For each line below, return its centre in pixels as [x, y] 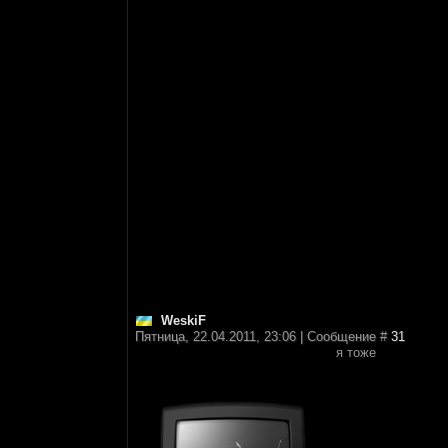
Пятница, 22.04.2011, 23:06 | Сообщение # [263, 336]
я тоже [356, 352]
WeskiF [183, 320]
